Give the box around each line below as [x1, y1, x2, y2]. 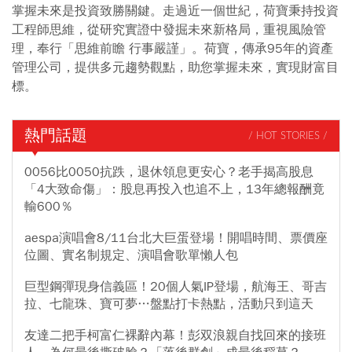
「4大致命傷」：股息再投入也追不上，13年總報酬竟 [24, 181, 324, 198]
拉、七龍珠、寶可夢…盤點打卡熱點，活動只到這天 [24, 296, 313, 313]
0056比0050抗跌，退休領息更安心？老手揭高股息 [24, 164, 313, 181]
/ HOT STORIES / [248, 130, 328, 141]
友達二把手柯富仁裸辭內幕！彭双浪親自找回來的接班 [24, 328, 326, 344]
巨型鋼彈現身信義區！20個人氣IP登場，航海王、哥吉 [24, 279, 327, 295]
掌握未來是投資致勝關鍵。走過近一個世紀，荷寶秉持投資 [12, 3, 339, 20]
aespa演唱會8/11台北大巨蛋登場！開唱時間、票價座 [24, 230, 328, 247]
